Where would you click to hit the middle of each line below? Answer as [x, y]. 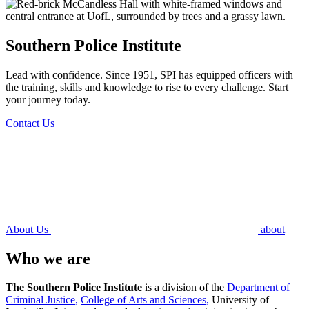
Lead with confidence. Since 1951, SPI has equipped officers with [149, 74]
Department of [258, 288]
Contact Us [30, 123]
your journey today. [48, 99]
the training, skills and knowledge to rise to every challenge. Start [147, 87]
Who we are [48, 258]
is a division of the [185, 288]
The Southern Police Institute [74, 288]
